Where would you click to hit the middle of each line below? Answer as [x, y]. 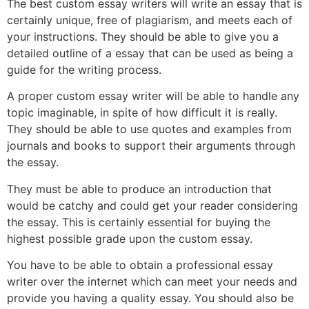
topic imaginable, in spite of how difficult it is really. [142, 113]
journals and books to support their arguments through [151, 146]
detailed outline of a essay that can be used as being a [150, 53]
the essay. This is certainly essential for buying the [139, 222]
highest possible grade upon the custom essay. [130, 238]
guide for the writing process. [84, 69]
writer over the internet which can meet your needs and [152, 281]
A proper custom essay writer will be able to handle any [153, 96]
